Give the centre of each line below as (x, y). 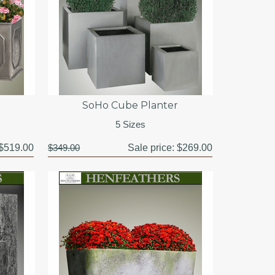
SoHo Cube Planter (130, 105)
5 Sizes (130, 124)
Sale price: (152, 147)
